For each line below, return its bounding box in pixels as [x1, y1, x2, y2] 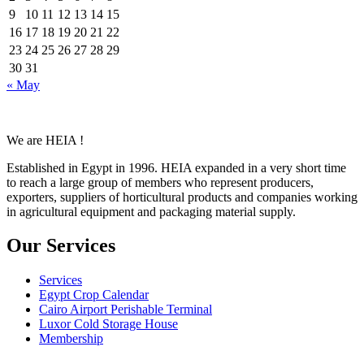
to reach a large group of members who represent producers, [6, 175, 314, 189]
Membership [39, 331, 103, 346]
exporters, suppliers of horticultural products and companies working [6, 189, 357, 204]
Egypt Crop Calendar [39, 288, 149, 302]
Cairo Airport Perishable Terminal [39, 302, 212, 317]
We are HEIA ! [6, 132, 84, 147]
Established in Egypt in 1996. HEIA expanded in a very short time [6, 160, 346, 175]
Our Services [6, 235, 115, 257]
